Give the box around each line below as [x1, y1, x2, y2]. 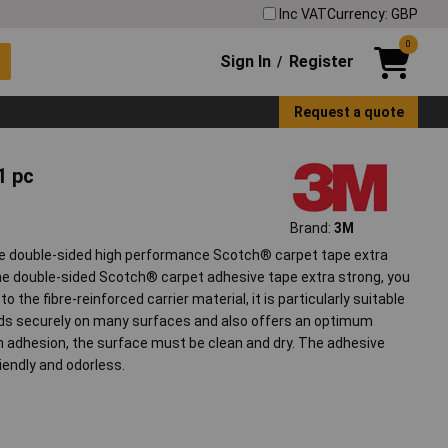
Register [288, 51, 354, 71]
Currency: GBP [327, 5, 418, 22]
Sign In [220, 51, 272, 71]
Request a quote [293, 103, 404, 120]
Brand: [289, 220, 334, 237]
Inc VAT [279, 5, 327, 22]
